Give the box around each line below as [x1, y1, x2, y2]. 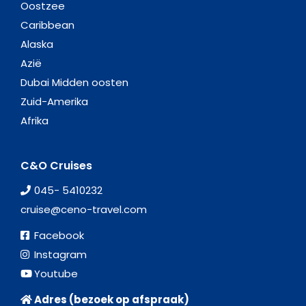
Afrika [20, 113, 48, 128]
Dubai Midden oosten [20, 74, 128, 89]
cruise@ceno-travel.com [20, 201, 147, 217]
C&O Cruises [20, 157, 92, 173]
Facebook [34, 227, 84, 242]
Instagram [34, 247, 87, 262]
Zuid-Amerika [20, 94, 88, 109]
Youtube [34, 266, 78, 281]
